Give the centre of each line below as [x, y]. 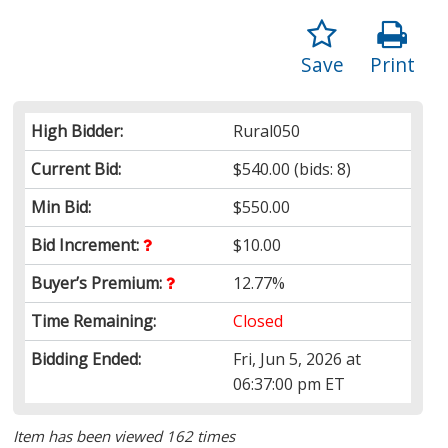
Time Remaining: [94, 320]
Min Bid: [61, 206]
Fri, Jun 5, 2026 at [297, 358]
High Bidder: [77, 130]
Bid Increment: [87, 244]
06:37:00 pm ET [289, 383]
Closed [258, 320]
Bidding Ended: [86, 358]
